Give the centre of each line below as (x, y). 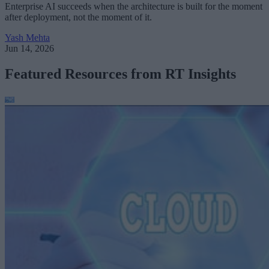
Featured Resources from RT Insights (120, 74)
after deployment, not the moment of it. (78, 17)
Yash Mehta (27, 37)
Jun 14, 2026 (29, 48)
